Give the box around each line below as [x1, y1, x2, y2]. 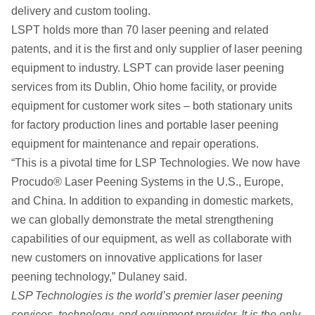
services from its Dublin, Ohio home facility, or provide [11, 80, 277, 93]
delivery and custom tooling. [11, 4, 150, 17]
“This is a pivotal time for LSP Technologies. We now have [11, 156, 300, 169]
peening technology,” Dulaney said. [11, 270, 187, 283]
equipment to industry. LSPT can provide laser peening [11, 61, 284, 74]
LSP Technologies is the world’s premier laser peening [11, 289, 283, 302]
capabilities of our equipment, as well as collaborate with [11, 232, 292, 245]
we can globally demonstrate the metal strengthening [11, 213, 274, 226]
